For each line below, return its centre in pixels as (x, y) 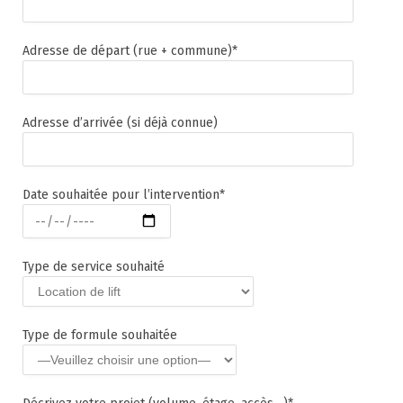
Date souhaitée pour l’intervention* (124, 195)
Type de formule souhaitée (100, 335)
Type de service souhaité (94, 267)
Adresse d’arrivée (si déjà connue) (120, 123)
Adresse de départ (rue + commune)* (130, 51)
